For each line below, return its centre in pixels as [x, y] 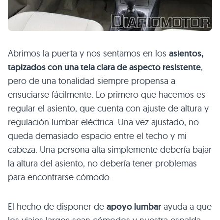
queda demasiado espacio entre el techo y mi [97, 136]
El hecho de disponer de [57, 206]
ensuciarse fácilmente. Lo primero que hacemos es [107, 94]
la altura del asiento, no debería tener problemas [102, 163]
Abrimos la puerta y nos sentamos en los [88, 53]
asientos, [186, 53]
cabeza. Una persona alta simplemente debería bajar [110, 149]
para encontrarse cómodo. [60, 177]
